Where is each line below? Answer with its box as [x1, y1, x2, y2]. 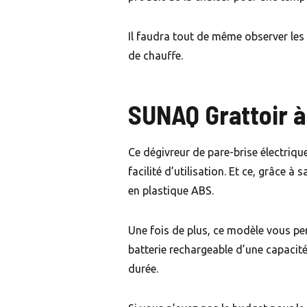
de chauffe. [128, 49, 183, 62]
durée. [128, 262, 158, 275]
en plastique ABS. [128, 184, 214, 197]
